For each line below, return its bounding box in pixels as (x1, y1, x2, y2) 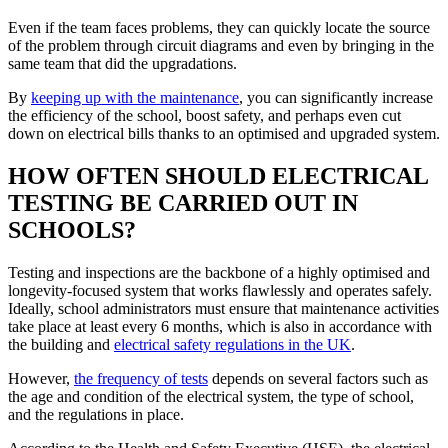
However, (8, 369, 74, 387)
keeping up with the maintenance (31, 89, 239, 106)
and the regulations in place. (8, 405, 184, 423)
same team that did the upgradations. (8, 55, 237, 72)
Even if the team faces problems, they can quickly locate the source (8, 19, 430, 36)
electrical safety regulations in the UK (114, 335, 351, 353)
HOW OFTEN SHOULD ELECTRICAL (8, 162, 428, 189)
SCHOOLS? (8, 216, 136, 243)
